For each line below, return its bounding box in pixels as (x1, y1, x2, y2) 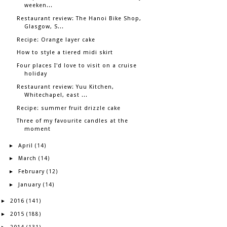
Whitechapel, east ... (24, 91, 88, 98)
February (18, 168, 45, 175)
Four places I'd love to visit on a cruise (17, 62, 137, 69)
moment (24, 126, 51, 133)
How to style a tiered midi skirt (17, 49, 113, 56)
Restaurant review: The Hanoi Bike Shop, (17, 15, 142, 22)
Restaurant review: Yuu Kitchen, (17, 83, 115, 90)
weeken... (24, 2, 53, 9)
